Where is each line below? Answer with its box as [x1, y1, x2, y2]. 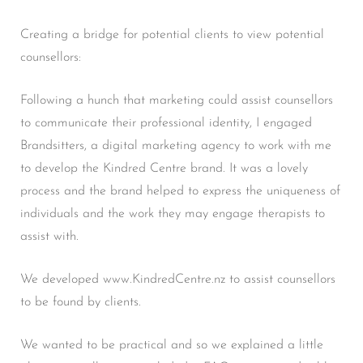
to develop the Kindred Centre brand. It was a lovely [20, 161, 308, 175]
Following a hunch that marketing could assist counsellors [20, 93, 333, 107]
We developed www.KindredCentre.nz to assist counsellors [20, 272, 335, 286]
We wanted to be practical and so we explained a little [20, 338, 323, 352]
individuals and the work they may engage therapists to [20, 207, 325, 220]
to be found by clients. [20, 295, 141, 309]
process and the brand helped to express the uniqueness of [20, 184, 340, 198]
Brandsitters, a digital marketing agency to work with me [20, 139, 331, 152]
